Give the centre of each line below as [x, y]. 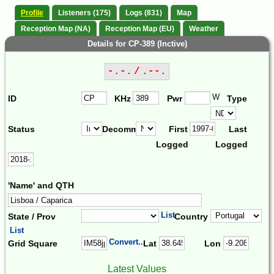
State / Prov [32, 216]
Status [21, 129]
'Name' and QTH [41, 186]
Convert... [128, 242]
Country [191, 216]
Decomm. [121, 129]
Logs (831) [144, 13]
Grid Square [33, 244]
